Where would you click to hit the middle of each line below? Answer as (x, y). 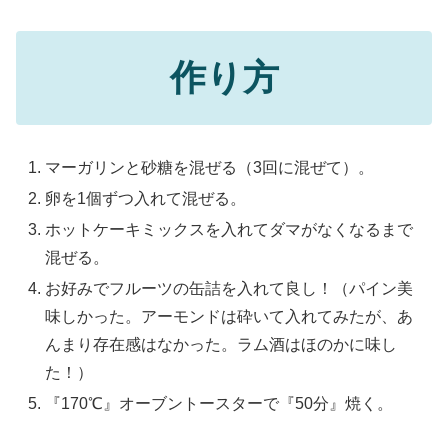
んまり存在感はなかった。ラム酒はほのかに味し (221, 345)
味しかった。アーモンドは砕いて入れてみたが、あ (229, 317)
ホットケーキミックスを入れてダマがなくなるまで (229, 230)
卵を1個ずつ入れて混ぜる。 (146, 198)
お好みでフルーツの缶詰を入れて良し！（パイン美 (229, 289)
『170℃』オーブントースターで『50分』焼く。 (219, 404)
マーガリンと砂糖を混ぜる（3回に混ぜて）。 (210, 167)
